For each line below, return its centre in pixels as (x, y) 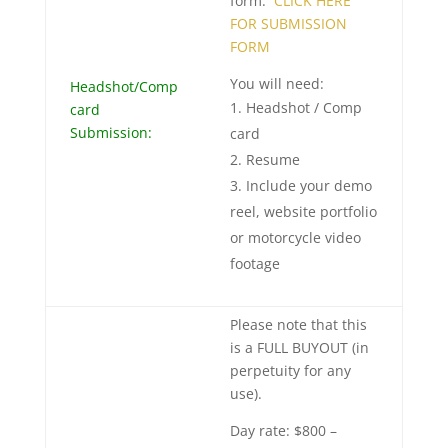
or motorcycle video (295, 238)
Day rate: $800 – (283, 431)
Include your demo (308, 186)
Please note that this (298, 325)
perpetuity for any (290, 371)
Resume (272, 160)
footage (254, 264)
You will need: (276, 84)
